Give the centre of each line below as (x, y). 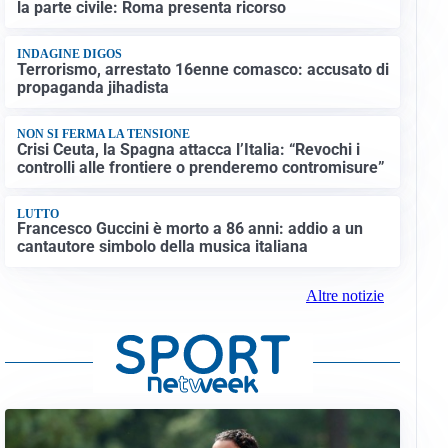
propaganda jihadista (92, 87)
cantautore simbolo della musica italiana (162, 247)
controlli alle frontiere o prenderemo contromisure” (200, 167)
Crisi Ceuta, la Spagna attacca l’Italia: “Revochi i (188, 149)
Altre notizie (344, 296)
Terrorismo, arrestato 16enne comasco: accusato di (202, 69)
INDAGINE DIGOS (69, 54)
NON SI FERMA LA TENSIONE (103, 134)
